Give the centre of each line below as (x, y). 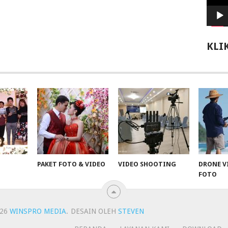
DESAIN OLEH (93, 211)
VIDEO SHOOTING (147, 164)
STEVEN (130, 211)
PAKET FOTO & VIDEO (72, 164)
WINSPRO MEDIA (38, 211)
